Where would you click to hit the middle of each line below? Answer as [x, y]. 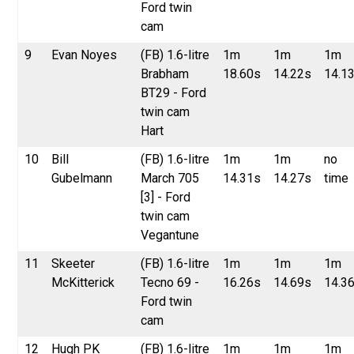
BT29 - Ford [174, 92]
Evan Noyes [85, 55]
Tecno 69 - [170, 282]
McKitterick [83, 282]
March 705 [170, 178]
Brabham [165, 73]
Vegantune [170, 235]
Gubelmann [82, 178]
